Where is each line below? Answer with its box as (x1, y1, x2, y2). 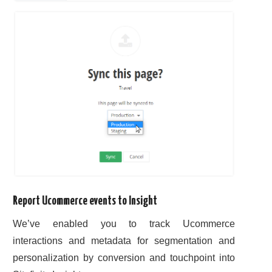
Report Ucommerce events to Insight (12, 195, 157, 208)
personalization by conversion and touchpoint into (12, 252, 236, 263)
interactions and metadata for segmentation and (12, 235, 236, 246)
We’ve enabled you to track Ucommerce (12, 218, 236, 229)
